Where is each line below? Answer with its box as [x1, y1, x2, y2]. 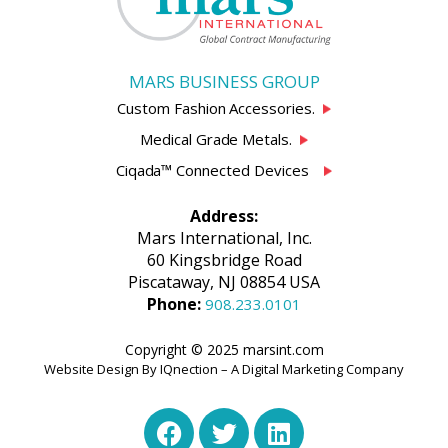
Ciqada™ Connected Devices [115, 160, 325, 181]
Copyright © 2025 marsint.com [124, 340, 324, 360]
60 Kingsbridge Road [146, 249, 302, 272]
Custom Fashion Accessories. [117, 98, 323, 119]
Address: [190, 205, 258, 228]
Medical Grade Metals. [140, 129, 300, 150]
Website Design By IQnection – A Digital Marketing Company [44, 360, 404, 379]
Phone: [147, 293, 201, 316]
